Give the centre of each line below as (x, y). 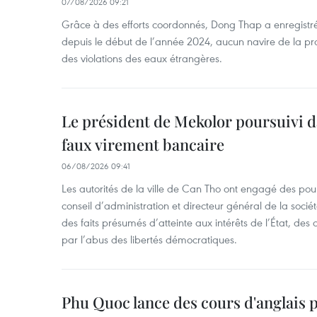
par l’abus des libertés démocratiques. (149, 239)
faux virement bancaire (143, 144)
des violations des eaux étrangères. (142, 58)
